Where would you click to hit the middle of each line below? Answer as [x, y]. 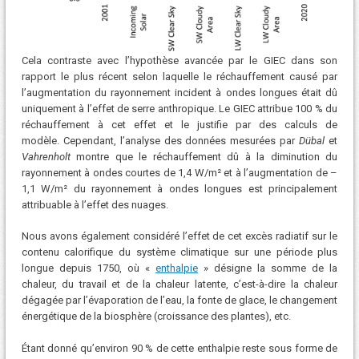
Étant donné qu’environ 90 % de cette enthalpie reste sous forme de [179, 348]
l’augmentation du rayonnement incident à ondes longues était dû [179, 92]
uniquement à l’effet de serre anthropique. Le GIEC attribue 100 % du [179, 108]
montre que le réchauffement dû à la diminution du [204, 156]
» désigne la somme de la [268, 268]
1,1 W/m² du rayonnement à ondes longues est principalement [179, 188]
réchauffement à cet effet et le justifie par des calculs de [179, 124]
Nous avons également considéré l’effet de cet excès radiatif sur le [179, 236]
